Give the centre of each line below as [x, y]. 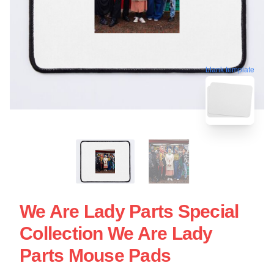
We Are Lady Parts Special [129, 212]
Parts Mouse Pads [95, 256]
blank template [230, 69]
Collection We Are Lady [116, 234]
